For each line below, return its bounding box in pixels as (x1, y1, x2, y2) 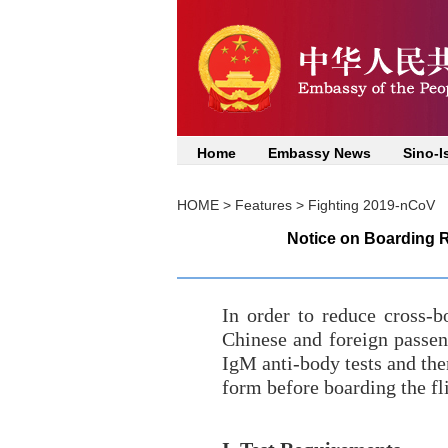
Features (234, 197, 292, 213)
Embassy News (267, 145, 371, 161)
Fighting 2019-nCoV (307, 197, 435, 213)
